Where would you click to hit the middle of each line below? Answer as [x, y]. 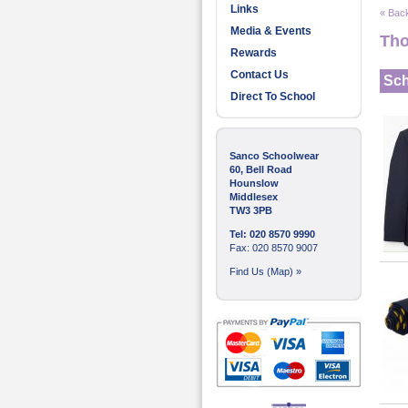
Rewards [254, 53]
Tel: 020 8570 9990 [272, 234]
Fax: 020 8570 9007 [274, 248]
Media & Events [271, 31]
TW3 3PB [251, 210]
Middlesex [254, 197]
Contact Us [260, 75]
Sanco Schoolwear [274, 156]
